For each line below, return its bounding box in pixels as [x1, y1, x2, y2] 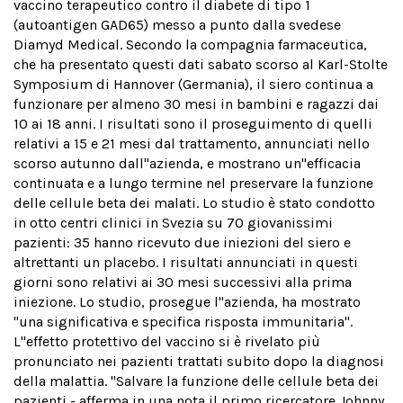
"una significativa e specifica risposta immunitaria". [13, 313, 353, 330]
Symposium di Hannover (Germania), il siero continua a [13, 76, 373, 93]
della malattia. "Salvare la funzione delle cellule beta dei [13, 372, 379, 390]
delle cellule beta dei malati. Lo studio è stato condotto [13, 194, 375, 211]
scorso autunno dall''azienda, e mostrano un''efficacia [13, 155, 361, 172]
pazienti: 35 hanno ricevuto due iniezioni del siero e [13, 234, 351, 251]
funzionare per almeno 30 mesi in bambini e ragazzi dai [13, 95, 379, 112]
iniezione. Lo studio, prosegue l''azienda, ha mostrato [13, 293, 361, 310]
